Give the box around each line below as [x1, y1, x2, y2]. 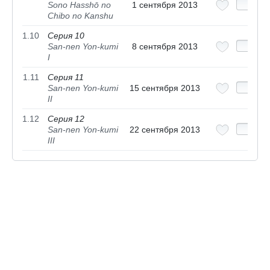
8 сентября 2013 [132, 42, 198, 52]
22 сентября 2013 [130, 125, 200, 135]
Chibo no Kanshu [48, 11, 113, 21]
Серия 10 [48, 31, 84, 41]
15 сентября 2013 [130, 83, 200, 93]
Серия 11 [48, 72, 84, 83]
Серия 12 [48, 114, 84, 124]
